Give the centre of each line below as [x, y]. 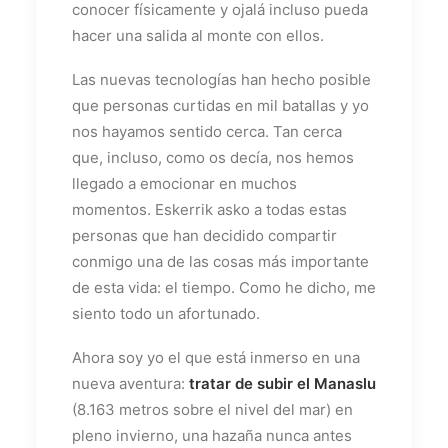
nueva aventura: [130, 383]
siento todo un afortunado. [166, 313]
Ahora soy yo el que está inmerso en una [216, 357]
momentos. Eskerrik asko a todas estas [209, 209]
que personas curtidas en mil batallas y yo [220, 105]
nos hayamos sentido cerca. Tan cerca [207, 131]
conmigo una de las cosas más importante [220, 261]
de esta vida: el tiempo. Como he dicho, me [224, 287]
